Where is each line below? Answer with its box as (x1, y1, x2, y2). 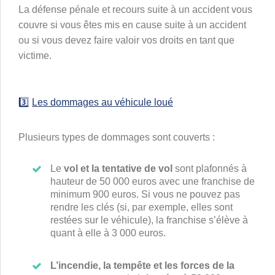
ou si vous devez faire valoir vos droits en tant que (18, 35, 234, 46)
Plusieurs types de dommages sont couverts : (18, 132, 215, 143)
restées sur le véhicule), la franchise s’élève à (50, 215, 248, 226)
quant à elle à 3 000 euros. (50, 228, 166, 239)
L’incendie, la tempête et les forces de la (50, 260, 234, 271)
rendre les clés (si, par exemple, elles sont (50, 202, 233, 213)
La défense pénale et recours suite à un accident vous (18, 4, 252, 15)
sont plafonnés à (172, 163, 247, 174)
